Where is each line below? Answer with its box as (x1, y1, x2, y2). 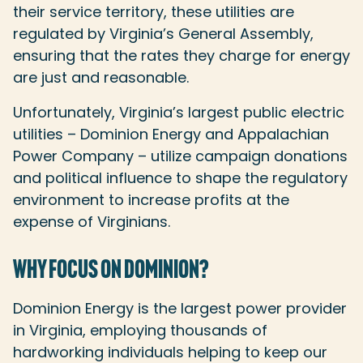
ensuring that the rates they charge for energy (13, 45, 350, 66)
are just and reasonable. (13, 67, 189, 88)
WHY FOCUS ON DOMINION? (13, 258, 208, 284)
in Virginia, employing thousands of (13, 320, 267, 340)
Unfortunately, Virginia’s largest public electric (13, 102, 344, 122)
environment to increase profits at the (13, 190, 289, 210)
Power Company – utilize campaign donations (13, 146, 348, 166)
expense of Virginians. (13, 211, 170, 232)
